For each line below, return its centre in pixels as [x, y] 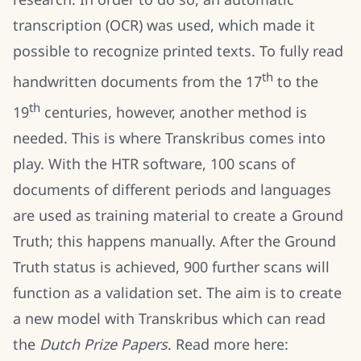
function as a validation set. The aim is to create [177, 293]
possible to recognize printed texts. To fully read [178, 51]
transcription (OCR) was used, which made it [164, 25]
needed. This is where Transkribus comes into [169, 138]
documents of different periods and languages [172, 189]
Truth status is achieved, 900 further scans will [171, 267]
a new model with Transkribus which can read [169, 318]
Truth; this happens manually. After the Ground [174, 241]
